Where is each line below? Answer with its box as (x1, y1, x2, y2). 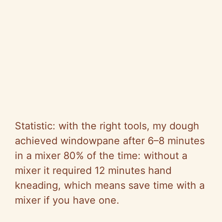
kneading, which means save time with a (15, 179, 205, 192)
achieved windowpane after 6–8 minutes (15, 135, 205, 147)
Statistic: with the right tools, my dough (15, 120, 199, 132)
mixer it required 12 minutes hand (15, 165, 171, 177)
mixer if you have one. (15, 194, 119, 207)
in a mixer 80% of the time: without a (15, 150, 187, 162)
